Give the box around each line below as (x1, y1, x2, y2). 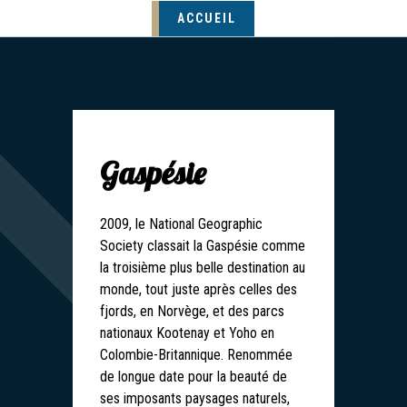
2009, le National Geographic (100, 215, 263, 233)
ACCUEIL (177, 11, 236, 25)
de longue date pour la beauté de (100, 368, 287, 385)
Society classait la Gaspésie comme (100, 237, 305, 254)
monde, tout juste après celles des (100, 281, 297, 298)
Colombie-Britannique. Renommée (100, 346, 293, 363)
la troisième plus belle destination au (100, 259, 305, 276)
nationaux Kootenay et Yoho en (100, 324, 274, 342)
